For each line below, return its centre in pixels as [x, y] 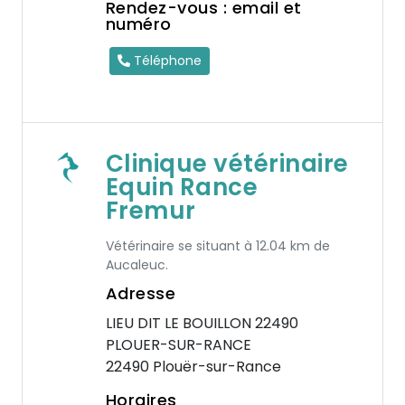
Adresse [141, 293]
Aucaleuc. [137, 265]
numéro [138, 24]
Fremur [151, 211]
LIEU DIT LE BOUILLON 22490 [202, 323]
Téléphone [165, 61]
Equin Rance [182, 187]
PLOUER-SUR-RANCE [178, 345]
